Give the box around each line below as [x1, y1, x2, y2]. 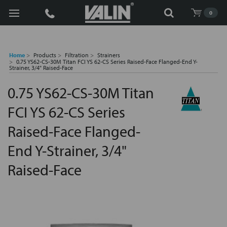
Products [33, 51, 56, 59]
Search [9, 8, 29, 17]
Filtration [65, 51, 89, 59]
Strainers [97, 51, 120, 59]
